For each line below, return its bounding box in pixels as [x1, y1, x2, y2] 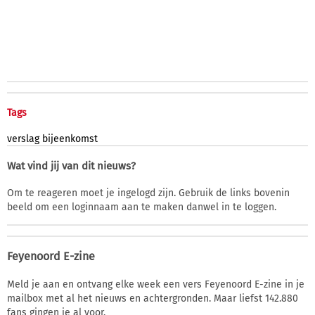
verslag [7, 132, 39, 145]
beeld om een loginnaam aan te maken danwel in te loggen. [7, 200, 276, 213]
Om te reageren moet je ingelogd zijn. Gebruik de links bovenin [7, 186, 290, 199]
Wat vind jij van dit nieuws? [7, 159, 136, 172]
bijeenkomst [42, 132, 98, 145]
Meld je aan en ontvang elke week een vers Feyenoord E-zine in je [7, 278, 304, 290]
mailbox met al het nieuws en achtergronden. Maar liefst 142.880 [7, 292, 298, 304]
